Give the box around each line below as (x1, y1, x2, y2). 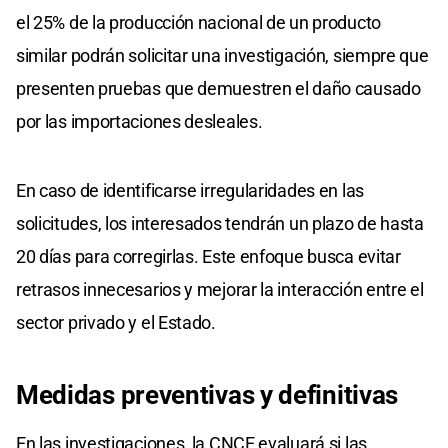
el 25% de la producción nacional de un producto (16, 12, 381, 34)
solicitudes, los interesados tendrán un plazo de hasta (16, 213, 424, 235)
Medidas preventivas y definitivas (16, 380, 399, 411)
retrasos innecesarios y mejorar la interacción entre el (16, 279, 424, 301)
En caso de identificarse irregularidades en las (16, 180, 364, 202)
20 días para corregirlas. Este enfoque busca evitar (16, 246, 401, 268)
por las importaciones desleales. (16, 111, 263, 133)
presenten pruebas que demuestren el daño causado (16, 78, 421, 100)
